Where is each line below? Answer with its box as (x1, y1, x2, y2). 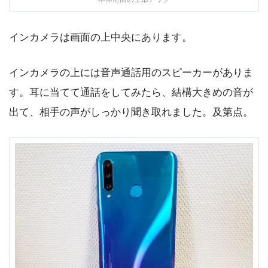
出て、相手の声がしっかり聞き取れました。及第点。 (9, 106, 253, 118)
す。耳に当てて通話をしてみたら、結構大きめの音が (9, 86, 253, 98)
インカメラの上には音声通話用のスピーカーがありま (9, 66, 253, 78)
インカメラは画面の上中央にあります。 (9, 32, 192, 44)
